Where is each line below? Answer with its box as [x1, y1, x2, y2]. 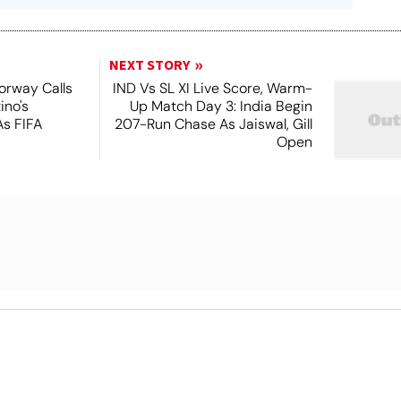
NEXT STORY [108, 55, 190, 75]
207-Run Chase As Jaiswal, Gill [114, 115, 312, 133]
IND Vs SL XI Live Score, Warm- [112, 79, 312, 98]
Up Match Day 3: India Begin [129, 97, 312, 115]
